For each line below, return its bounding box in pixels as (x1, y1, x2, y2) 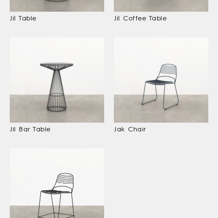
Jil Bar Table (10, 125, 51, 133)
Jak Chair (114, 125, 146, 133)
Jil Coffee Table (114, 14, 167, 22)
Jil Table (10, 14, 36, 22)
